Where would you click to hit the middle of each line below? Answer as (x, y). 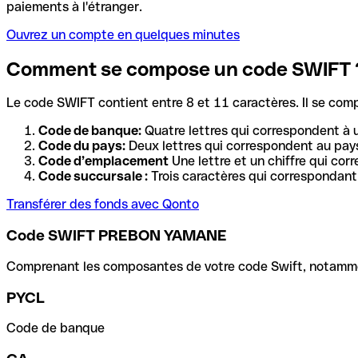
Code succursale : (93, 177)
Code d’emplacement (103, 161)
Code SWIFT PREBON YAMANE (117, 236)
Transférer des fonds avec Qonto (103, 205)
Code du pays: (82, 146)
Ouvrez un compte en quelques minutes (123, 34)
